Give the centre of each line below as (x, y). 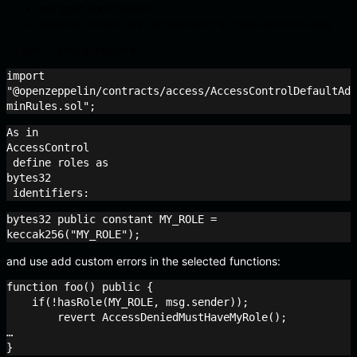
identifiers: (48, 193)
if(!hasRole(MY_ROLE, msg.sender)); (19, 302)
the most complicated (95, 9)
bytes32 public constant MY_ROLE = (112, 220)
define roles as (61, 163)
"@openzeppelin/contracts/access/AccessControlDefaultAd (178, 91)
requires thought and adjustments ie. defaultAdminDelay (185, 24)
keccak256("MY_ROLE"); (73, 235)
